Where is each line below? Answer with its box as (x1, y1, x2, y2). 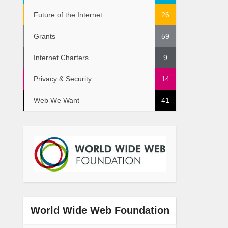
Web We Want (34, 96, 79, 105)
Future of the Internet (34, 11, 102, 19)
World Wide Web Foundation (30, 204, 169, 216)
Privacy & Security (34, 75, 92, 83)
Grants (34, 32, 55, 41)
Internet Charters (34, 53, 89, 62)
